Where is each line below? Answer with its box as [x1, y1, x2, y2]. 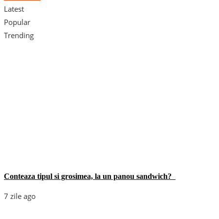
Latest [4, 3, 24, 14]
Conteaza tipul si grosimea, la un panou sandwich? [4, 172, 175, 180]
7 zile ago [4, 191, 36, 201]
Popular [4, 17, 30, 27]
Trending [4, 30, 34, 40]
